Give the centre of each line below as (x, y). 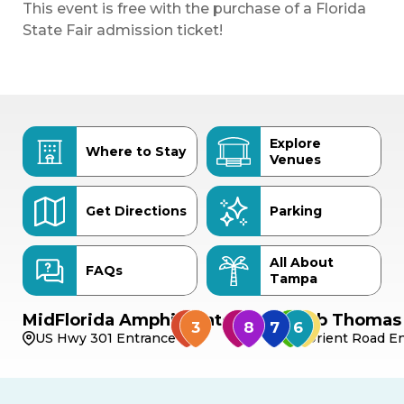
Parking (296, 211)
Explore (295, 144)
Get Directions (136, 211)
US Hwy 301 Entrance (106, 339)
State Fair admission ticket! (123, 31)
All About (302, 263)
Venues (295, 160)
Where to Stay (136, 152)
